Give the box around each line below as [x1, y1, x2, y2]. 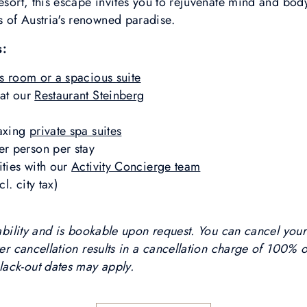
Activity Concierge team [71, 158, 201, 175]
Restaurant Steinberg [34, 86, 145, 104]
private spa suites [29, 122, 122, 140]
